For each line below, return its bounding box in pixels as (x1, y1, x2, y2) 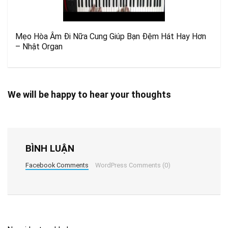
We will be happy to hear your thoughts (8, 89, 171, 100)
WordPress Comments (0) (95, 161, 170, 169)
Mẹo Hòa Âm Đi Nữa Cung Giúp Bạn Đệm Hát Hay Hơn (15, 32, 206, 41)
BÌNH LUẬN (25, 142, 74, 154)
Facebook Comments (25, 161, 89, 169)
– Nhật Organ (15, 42, 63, 51)
